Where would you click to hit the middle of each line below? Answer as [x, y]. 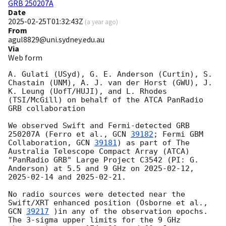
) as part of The [153, 143]
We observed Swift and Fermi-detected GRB [99, 126]
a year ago [101, 22]
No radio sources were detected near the [97, 194]
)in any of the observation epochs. [128, 212]
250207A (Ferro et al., [60, 134]
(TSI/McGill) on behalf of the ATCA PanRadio [106, 100]
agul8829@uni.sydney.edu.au [56, 40]
